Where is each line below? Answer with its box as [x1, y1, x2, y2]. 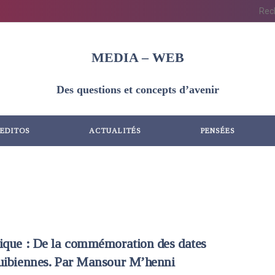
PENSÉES [200, 126, 235, 135]
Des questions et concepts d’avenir [56, 83, 219, 96]
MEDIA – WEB [91, 50, 184, 66]
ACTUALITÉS [89, 126, 142, 135]
